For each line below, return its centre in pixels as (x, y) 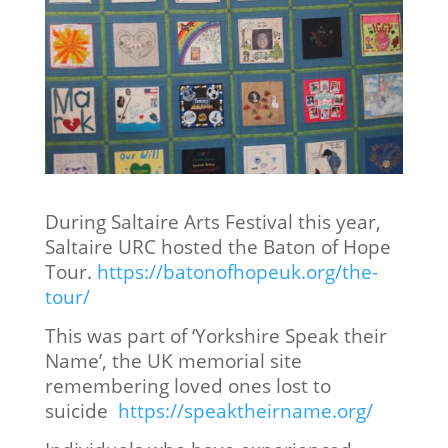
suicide (81, 410)
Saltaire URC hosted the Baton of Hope (217, 246)
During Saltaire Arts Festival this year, (212, 221)
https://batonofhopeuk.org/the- (237, 271)
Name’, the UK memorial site (173, 360)
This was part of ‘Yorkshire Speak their (215, 335)
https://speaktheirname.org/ (245, 410)
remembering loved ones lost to (187, 385)
